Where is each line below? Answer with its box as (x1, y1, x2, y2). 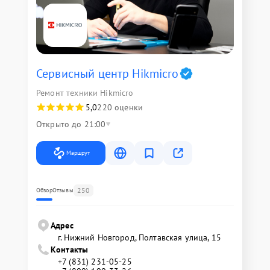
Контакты (51, 243, 89, 255)
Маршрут (66, 148, 90, 157)
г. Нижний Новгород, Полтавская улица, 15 (58, 231, 221, 243)
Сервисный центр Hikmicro (36, 65, 179, 81)
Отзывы (52, 186, 74, 194)
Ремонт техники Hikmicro (36, 87, 134, 98)
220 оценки (97, 101, 143, 113)
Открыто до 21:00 (36, 118, 106, 130)
